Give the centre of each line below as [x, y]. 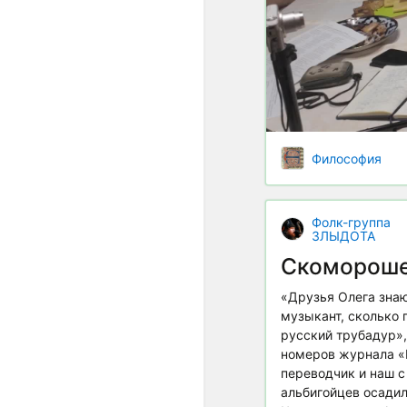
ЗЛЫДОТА [343, 236]
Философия [347, 158]
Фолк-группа [351, 223]
